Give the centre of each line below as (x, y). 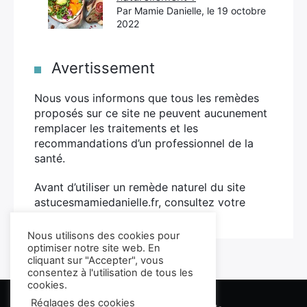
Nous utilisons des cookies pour (103, 236)
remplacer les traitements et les (116, 128)
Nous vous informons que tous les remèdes (147, 98)
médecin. (59, 217)
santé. (50, 158)
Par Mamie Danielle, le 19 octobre (191, 11)
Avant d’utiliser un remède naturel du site (140, 187)
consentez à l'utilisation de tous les (110, 273)
